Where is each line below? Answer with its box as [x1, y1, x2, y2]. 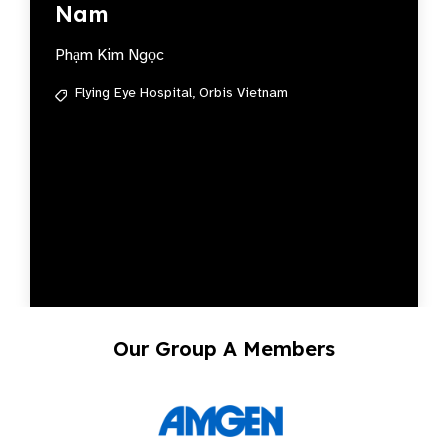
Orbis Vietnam [199, 84, 288, 101]
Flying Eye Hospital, [75, 84, 195, 101]
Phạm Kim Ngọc [55, 45, 164, 65]
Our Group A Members [113, 336, 335, 361]
